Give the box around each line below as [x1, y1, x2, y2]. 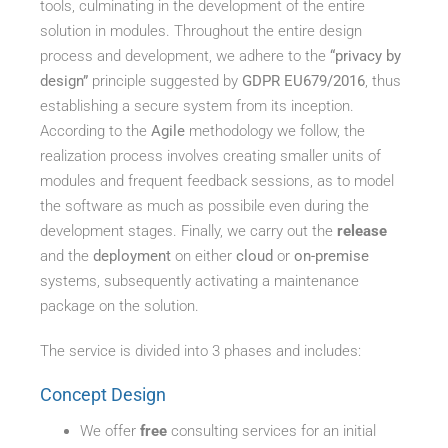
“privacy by [330, 46, 402, 65]
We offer [80, 421, 141, 440]
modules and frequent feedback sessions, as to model [40, 171, 395, 190]
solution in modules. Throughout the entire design [40, 21, 363, 40]
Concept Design [40, 383, 167, 405]
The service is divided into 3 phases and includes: [40, 341, 362, 360]
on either [175, 246, 237, 265]
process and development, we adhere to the [40, 46, 331, 65]
